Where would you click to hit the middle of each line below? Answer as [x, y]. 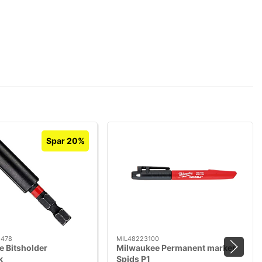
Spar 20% [65, 141]
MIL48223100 [138, 239]
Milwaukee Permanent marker [176, 248]
